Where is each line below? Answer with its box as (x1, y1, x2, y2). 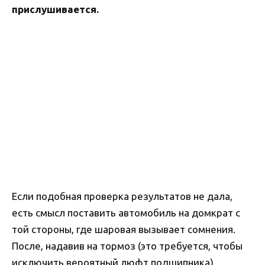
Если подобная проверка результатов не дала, (12, 190, 232, 202)
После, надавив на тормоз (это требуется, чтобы (12, 240, 243, 251)
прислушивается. (12, 4, 99, 15)
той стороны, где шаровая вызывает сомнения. (12, 223, 235, 235)
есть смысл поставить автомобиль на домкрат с (12, 206, 240, 218)
